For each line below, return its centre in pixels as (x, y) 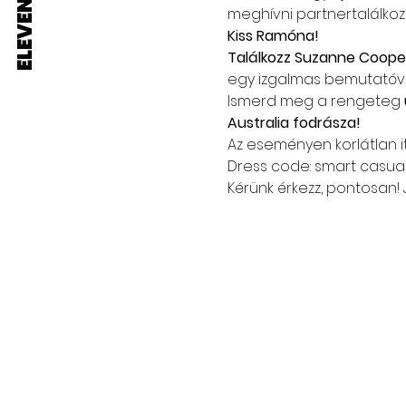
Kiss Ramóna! (273, 35)
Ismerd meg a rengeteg (314, 101)
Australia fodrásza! (294, 122)
